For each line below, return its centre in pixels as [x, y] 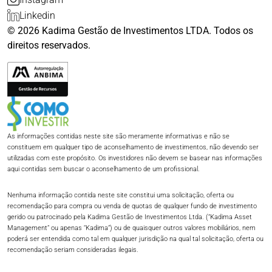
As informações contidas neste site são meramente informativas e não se [118, 137]
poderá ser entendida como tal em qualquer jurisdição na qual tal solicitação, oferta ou [135, 239]
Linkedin [37, 16]
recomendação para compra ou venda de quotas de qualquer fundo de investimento [132, 206]
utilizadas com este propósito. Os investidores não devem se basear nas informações [135, 158]
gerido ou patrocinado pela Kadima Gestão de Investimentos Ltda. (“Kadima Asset [130, 217]
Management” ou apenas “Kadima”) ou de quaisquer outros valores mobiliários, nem [131, 228]
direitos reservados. [49, 46]
